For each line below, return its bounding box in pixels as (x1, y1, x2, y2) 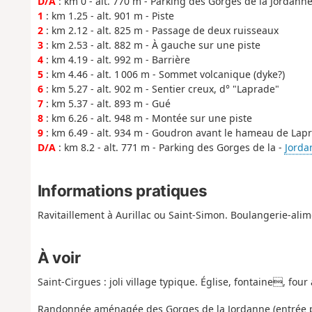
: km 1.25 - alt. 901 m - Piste (42, 9, 174, 23)
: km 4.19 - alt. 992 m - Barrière (42, 53, 190, 67)
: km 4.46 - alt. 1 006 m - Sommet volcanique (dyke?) (42, 68, 285, 81)
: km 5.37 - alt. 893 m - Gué (42, 97, 171, 111)
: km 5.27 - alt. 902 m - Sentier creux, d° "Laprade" (42, 82, 279, 96)
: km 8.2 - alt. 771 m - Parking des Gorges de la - (55, 141, 285, 155)
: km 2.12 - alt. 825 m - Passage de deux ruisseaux (42, 24, 279, 38)
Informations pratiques (37, 180, 208, 200)
